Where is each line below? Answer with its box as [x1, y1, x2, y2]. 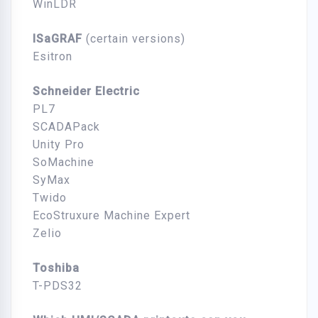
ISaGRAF [33, 32, 82, 46]
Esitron [33, 50, 72, 64]
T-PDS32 [33, 279, 82, 293]
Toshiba [33, 261, 79, 275]
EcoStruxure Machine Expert [33, 209, 190, 223]
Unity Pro [33, 138, 84, 152]
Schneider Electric [33, 84, 140, 99]
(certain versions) [82, 32, 185, 46]
